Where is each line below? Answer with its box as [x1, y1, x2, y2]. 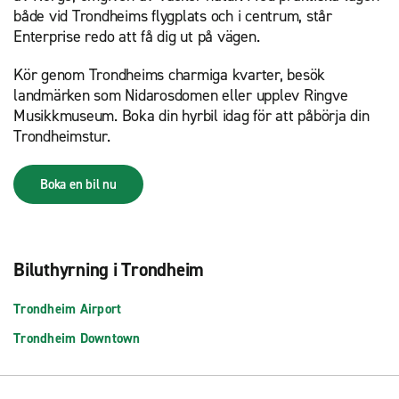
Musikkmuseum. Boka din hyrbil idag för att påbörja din [13, 105, 370, 127]
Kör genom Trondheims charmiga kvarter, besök [13, 64, 325, 86]
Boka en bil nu [40, 175, 117, 194]
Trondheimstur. [13, 126, 110, 148]
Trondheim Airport [13, 300, 122, 319]
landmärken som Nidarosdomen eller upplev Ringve [13, 85, 348, 107]
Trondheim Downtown [13, 330, 141, 348]
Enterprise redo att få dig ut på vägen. [13, 26, 260, 48]
